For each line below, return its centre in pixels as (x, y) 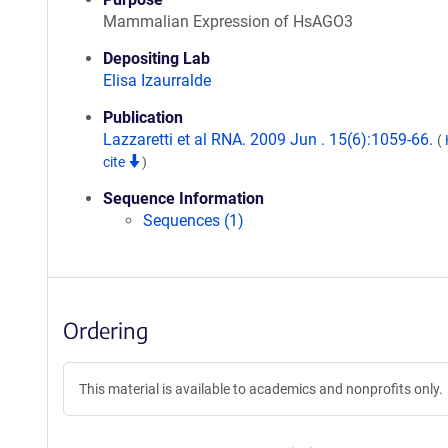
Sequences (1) (193, 220)
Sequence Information (183, 198)
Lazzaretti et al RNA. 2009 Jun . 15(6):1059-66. (270, 139)
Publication (143, 117)
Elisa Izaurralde (157, 80)
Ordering (105, 330)
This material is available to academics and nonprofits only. (261, 389)
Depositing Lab (156, 58)
